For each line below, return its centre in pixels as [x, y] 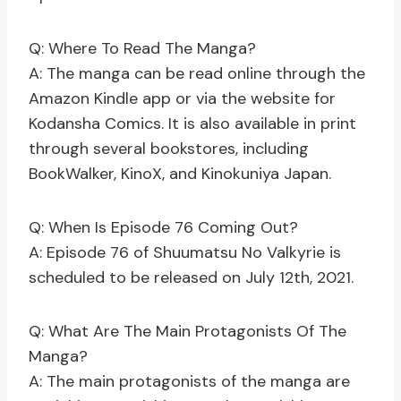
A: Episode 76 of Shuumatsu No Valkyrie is [185, 253]
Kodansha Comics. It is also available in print [192, 124]
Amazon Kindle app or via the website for [182, 99]
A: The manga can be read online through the [197, 74]
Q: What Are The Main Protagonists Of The [188, 332]
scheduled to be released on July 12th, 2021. [191, 278]
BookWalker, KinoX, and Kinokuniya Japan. [180, 174]
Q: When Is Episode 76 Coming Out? [163, 228]
